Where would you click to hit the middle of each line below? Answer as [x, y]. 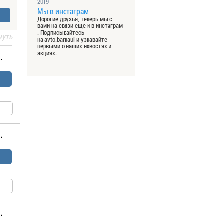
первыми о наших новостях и [74, 46]
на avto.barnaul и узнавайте [72, 39]
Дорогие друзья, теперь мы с [75, 18]
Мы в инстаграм [63, 11]
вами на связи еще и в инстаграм [80, 25]
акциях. [47, 53]
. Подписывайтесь [61, 32]
